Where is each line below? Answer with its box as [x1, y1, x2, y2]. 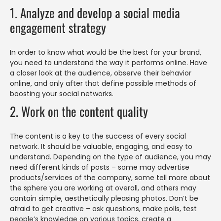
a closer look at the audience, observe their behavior [10, 68, 191, 78]
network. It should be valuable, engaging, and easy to [10, 142, 192, 152]
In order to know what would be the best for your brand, [10, 47, 201, 58]
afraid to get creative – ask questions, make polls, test [10, 204, 197, 214]
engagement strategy [10, 18, 106, 37]
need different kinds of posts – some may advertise [10, 162, 189, 173]
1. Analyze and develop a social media [10, 3, 180, 22]
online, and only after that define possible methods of [10, 78, 196, 89]
